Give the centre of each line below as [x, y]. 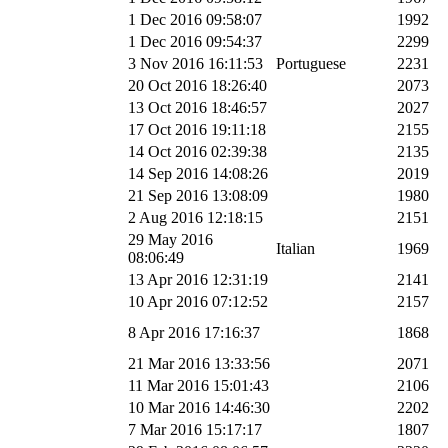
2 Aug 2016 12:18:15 [195, 217]
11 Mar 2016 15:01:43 [198, 385]
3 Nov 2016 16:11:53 [195, 63]
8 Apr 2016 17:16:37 [194, 332]
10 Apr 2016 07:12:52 [198, 301]
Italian [295, 248]
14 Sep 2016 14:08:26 [198, 173]
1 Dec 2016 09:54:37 [195, 41]
